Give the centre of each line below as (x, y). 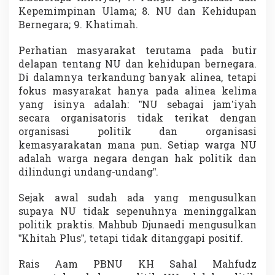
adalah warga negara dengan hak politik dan (137, 160)
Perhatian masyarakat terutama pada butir (137, 52)
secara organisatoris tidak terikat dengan (137, 119)
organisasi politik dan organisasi (137, 133)
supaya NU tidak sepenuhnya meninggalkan (137, 213)
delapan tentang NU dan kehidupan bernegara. (137, 65)
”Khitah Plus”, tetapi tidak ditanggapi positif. (131, 240)
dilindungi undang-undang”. (88, 173)
